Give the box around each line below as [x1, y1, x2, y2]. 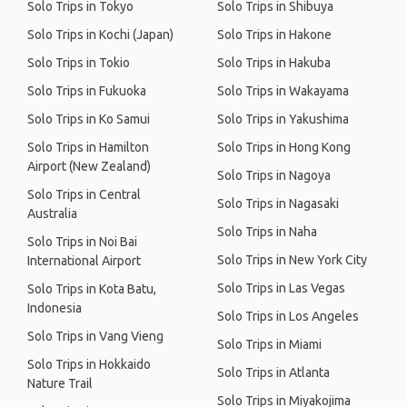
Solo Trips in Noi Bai [27, 234, 137, 249]
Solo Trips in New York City [217, 253, 367, 267]
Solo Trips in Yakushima [217, 112, 349, 126]
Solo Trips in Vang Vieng [27, 329, 164, 343]
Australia [27, 206, 77, 221]
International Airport [27, 253, 141, 268]
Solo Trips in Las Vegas [217, 281, 345, 295]
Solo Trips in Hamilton [27, 140, 149, 154]
